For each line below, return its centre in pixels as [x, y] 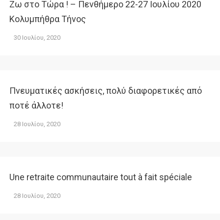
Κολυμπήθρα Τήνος [48, 19]
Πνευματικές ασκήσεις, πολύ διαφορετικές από [106, 91]
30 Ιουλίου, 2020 [37, 38]
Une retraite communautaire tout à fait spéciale [101, 177]
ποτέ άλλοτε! [36, 105]
